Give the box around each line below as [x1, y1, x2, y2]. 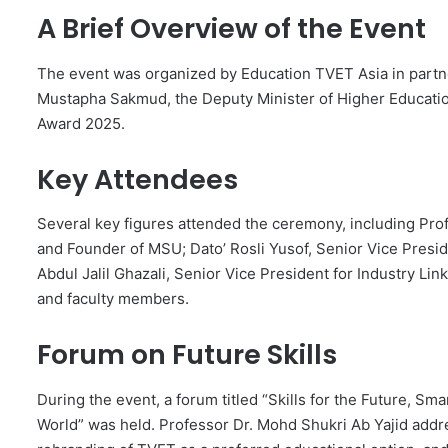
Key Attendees [37, 160, 238, 198]
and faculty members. [37, 289, 189, 309]
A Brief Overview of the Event [37, 10, 426, 48]
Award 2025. [37, 113, 125, 133]
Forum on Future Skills [37, 336, 337, 374]
